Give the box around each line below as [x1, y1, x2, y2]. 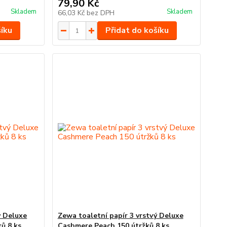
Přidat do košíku [105, 25, 169, 36]
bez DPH [86, 8, 115, 18]
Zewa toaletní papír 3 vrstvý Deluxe [57, 211, 183, 220]
